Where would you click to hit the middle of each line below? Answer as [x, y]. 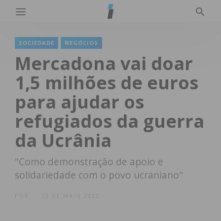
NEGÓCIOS [81, 43]
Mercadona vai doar [104, 63]
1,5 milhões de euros [107, 83]
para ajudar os [79, 102]
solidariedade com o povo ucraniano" [99, 175]
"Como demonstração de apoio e [89, 162]
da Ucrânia [63, 140]
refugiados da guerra [110, 121]
